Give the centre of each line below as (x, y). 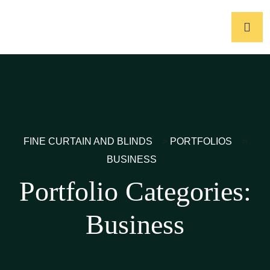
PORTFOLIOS (201, 141)
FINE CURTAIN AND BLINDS (88, 141)
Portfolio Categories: (135, 191)
